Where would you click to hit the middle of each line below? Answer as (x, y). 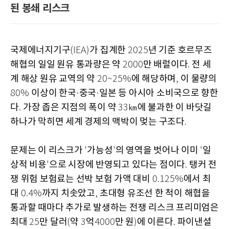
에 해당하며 (153, 79)
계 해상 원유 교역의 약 (54, 79)
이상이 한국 (54, 94)
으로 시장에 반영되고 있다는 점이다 (117, 165)
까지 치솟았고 (68, 194)
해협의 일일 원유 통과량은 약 (66, 65)
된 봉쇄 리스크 (40, 9)
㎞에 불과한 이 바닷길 (170, 108)
